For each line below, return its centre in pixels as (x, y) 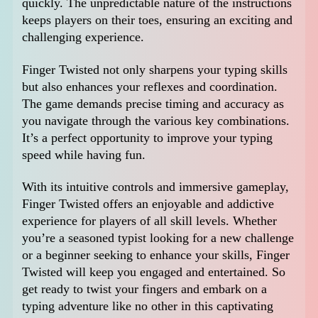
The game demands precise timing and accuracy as (153, 103)
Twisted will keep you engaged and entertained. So (154, 272)
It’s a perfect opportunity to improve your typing (148, 137)
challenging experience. (83, 37)
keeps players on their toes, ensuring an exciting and (158, 20)
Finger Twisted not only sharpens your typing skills (155, 69)
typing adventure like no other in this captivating (148, 306)
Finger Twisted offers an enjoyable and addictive (148, 204)
